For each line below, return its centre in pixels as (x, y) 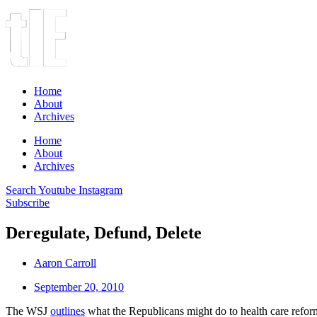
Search (21, 190)
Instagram (100, 190)
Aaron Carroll (65, 263)
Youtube (57, 190)
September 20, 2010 (79, 287)
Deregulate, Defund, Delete (104, 232)
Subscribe (28, 203)
